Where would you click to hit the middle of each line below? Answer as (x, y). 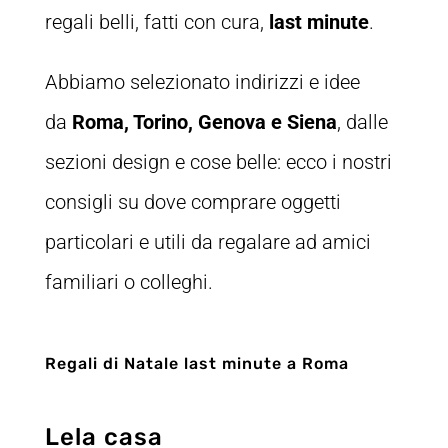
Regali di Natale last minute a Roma (196, 364)
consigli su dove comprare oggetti (192, 202)
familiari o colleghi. (128, 282)
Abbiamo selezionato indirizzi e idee (202, 82)
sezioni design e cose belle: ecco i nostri (218, 162)
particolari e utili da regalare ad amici (207, 242)
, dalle (362, 122)
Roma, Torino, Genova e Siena (201, 122)
